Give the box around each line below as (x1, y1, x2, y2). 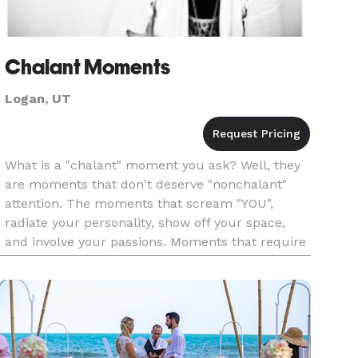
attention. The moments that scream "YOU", (5, 196, 274, 211)
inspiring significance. (5, 272, 138, 288)
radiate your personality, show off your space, (5, 215, 286, 230)
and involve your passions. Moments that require (5, 234, 307, 249)
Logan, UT (5, 91, 72, 106)
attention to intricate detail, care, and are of (5, 253, 273, 268)
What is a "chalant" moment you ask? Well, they (5, 157, 301, 173)
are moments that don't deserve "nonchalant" (5, 177, 288, 192)
